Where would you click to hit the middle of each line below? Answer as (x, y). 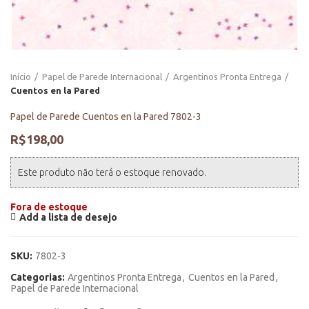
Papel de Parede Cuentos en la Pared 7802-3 (106, 117)
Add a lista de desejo (68, 217)
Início (21, 77)
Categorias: (39, 277)
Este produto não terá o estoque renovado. (112, 172)
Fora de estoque (49, 207)
